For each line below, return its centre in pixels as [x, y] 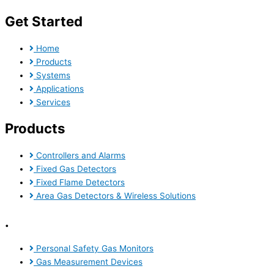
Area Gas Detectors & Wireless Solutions [116, 195]
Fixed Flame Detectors [80, 182]
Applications [60, 88]
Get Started [44, 21]
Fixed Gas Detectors [76, 168]
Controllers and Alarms [81, 155]
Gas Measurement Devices [89, 262]
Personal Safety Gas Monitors [95, 249]
